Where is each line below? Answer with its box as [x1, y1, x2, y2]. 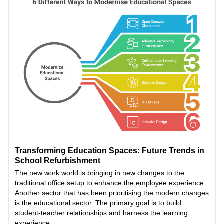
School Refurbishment [15, 156, 100, 165]
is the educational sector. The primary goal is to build [15, 199, 181, 207]
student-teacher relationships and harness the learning [15, 209, 188, 217]
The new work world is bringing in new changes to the [15, 169, 184, 177]
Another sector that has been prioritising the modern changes [15, 189, 209, 197]
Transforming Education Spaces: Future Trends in [15, 146, 204, 155]
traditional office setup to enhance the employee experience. [15, 179, 206, 187]
